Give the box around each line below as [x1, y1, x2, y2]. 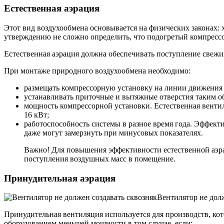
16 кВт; [24, 110, 49, 119]
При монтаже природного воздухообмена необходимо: [4, 66, 190, 75]
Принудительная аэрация [4, 172, 115, 183]
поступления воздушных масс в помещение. [24, 154, 175, 163]
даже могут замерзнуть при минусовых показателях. [24, 128, 203, 137]
